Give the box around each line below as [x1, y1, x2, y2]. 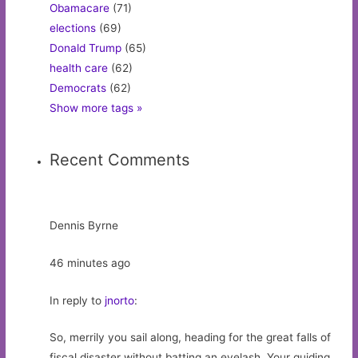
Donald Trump [50, 42, 122, 55]
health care [50, 62, 109, 75]
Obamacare [50, 2, 110, 15]
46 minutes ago [50, 256, 131, 269]
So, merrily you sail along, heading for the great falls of [50, 331, 332, 344]
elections [50, 22, 97, 35]
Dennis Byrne [50, 218, 119, 232]
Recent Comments [50, 149, 190, 169]
